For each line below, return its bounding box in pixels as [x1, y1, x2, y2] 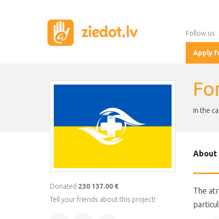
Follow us [185, 29, 217, 38]
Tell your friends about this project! [50, 196, 155, 204]
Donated [50, 182, 77, 191]
